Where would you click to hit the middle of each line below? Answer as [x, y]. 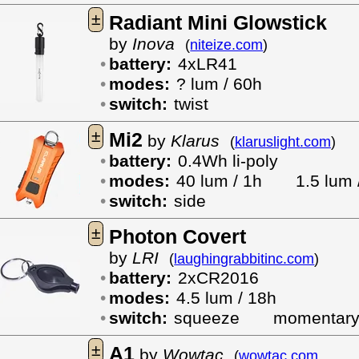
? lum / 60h [219, 84]
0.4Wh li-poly [228, 161]
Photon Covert [177, 236]
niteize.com [227, 45]
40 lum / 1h [236, 181]
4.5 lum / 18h [226, 298]
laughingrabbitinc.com [244, 259]
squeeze [223, 318]
